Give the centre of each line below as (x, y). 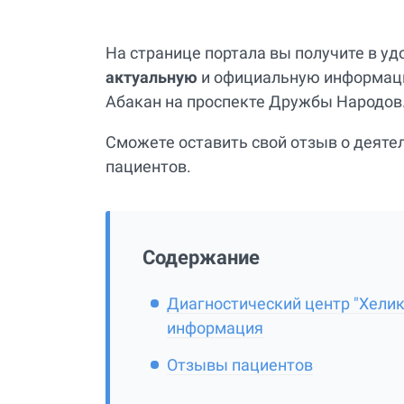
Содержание (201, 257)
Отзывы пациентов (240, 364)
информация (215, 328)
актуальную (151, 77)
